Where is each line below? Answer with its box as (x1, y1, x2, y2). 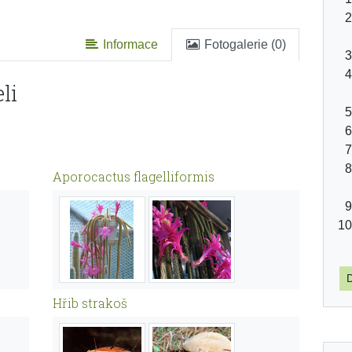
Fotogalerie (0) (201, 38, 286, 51)
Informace (100, 38, 159, 51)
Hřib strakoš (53, 295, 127, 311)
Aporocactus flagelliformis (53, 168, 214, 185)
